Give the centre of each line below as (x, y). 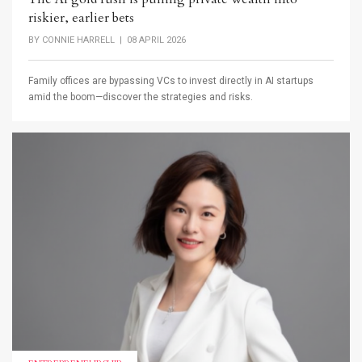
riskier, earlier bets (81, 17)
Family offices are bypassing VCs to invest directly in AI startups (171, 81)
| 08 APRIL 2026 (150, 40)
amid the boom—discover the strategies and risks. (141, 97)
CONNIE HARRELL (78, 40)
